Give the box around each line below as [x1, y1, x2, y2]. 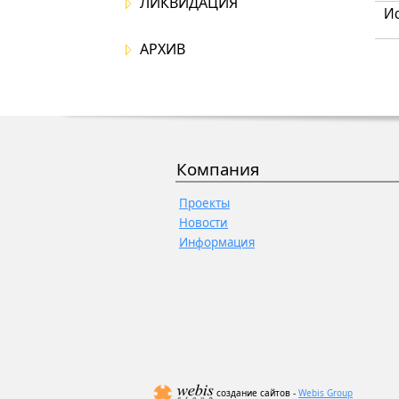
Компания [176, 158, 259, 180]
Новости [179, 215, 228, 231]
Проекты [179, 195, 230, 211]
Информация [179, 234, 255, 250]
